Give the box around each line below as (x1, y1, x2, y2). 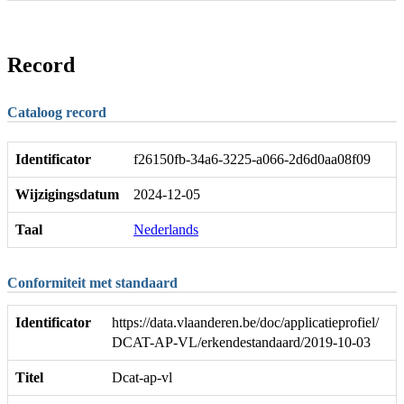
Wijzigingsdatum (15, 186, 119, 202)
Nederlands (133, 221, 198, 237)
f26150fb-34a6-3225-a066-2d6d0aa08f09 (133, 151, 371, 167)
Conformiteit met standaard (7, 274, 178, 290)
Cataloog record (7, 104, 106, 120)
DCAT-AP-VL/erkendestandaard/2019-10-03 (112, 335, 371, 351)
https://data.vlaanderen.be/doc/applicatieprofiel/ (112, 315, 379, 331)
